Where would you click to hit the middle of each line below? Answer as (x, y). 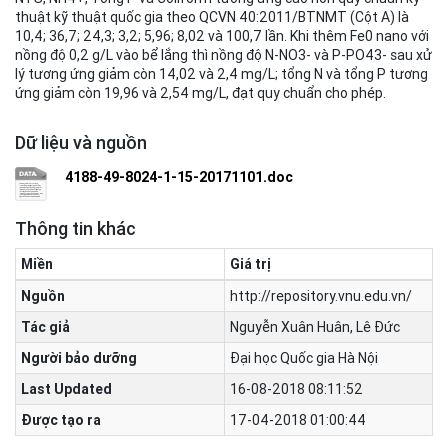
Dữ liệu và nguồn (81, 142)
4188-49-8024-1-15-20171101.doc (179, 177)
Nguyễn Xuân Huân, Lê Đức (315, 327)
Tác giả (45, 327)
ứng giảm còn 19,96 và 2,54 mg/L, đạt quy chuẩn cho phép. (200, 93)
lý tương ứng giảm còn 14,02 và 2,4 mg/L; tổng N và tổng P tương (221, 74)
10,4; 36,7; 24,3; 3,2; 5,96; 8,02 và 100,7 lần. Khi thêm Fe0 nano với (222, 36)
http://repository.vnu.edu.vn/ (321, 296)
